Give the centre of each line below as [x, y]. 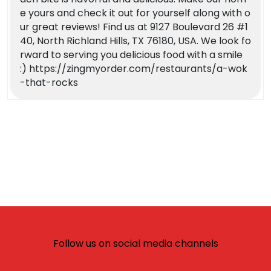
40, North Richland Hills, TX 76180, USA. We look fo [135, 41]
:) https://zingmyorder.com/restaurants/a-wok [134, 69]
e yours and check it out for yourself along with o [135, 13]
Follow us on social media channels [135, 244]
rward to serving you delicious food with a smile [131, 55]
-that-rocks [49, 83]
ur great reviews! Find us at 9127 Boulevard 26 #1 [134, 27]
